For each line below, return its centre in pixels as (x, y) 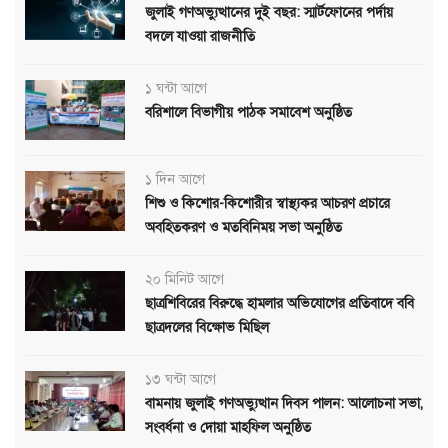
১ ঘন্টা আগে (176, 88)
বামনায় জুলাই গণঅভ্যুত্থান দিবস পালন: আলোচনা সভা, (284, 403)
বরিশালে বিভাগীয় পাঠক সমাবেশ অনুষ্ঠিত (248, 112)
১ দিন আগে (175, 179)
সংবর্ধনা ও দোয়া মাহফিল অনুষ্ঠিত (228, 427)
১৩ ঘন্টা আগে (180, 379)
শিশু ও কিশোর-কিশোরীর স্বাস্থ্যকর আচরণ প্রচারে (267, 203)
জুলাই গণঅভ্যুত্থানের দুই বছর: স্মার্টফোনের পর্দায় (269, 12)
